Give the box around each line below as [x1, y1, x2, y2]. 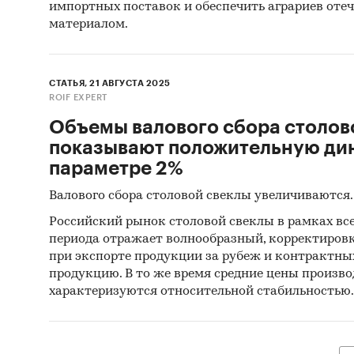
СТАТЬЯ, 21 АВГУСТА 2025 [49, 79, 171, 88]
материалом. [49, 18, 128, 32]
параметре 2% [49, 159, 183, 179]
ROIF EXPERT [49, 93, 107, 103]
